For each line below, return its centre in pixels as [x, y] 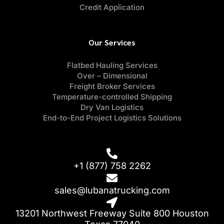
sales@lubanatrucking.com [112, 190]
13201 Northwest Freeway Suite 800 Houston [112, 213]
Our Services [112, 42]
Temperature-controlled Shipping [112, 96]
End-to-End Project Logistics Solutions [112, 117]
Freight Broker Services [112, 86]
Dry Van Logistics [112, 107]
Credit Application [112, 7]
